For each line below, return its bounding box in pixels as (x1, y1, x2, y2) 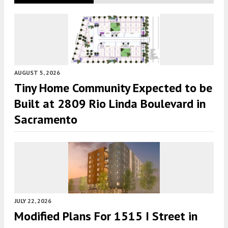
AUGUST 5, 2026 (14, 69, 60, 77)
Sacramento (14, 111, 77, 128)
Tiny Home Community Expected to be (14, 80, 212, 96)
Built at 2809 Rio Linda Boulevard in (14, 96, 206, 112)
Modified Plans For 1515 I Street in (14, 208, 197, 224)
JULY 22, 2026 (14, 197, 51, 205)
